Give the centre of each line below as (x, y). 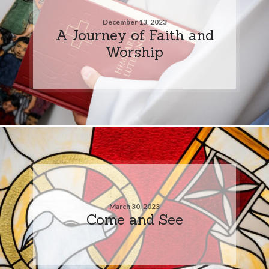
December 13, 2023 (134, 22)
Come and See (134, 219)
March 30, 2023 (134, 206)
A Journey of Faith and (134, 35)
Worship (134, 51)
